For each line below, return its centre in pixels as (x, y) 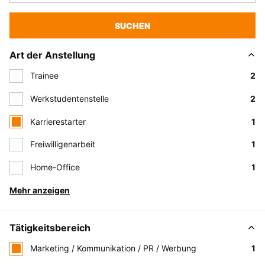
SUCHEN (132, 26)
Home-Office (55, 167)
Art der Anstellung (52, 55)
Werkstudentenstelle (70, 98)
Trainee (44, 75)
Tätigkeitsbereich (50, 227)
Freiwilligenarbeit (63, 144)
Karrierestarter (58, 121)
